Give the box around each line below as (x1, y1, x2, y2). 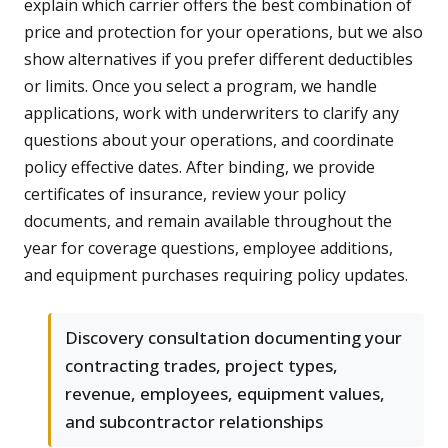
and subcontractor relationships (65, 410, 323, 434)
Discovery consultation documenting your (65, 326, 402, 350)
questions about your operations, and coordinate (24, 129, 394, 152)
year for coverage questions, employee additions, (24, 237, 393, 260)
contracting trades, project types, (65, 354, 338, 378)
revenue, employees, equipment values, (65, 382, 385, 406)
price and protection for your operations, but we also (24, 21, 423, 44)
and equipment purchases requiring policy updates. (24, 264, 408, 287)
